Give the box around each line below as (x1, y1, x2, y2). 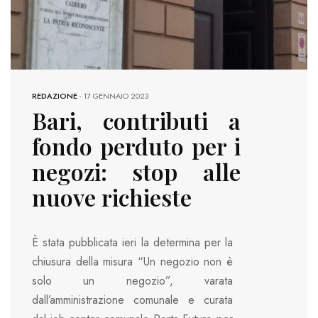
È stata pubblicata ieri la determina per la (32, 234, 233, 251)
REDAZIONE (32, 90, 77, 102)
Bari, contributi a (32, 105, 241, 136)
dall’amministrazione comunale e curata (32, 292, 233, 309)
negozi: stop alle (32, 156, 241, 187)
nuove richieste (32, 182, 192, 213)
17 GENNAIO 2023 (83, 90, 148, 102)
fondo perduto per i (32, 131, 241, 162)
